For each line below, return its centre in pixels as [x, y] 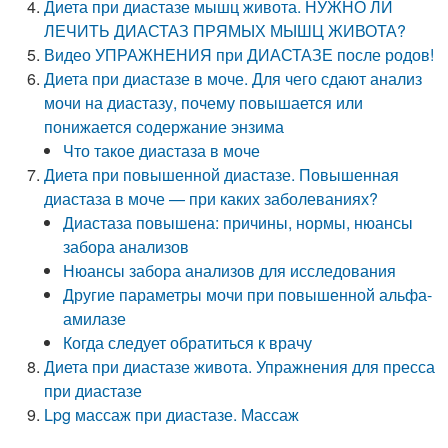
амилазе [95, 318]
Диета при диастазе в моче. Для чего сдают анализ [233, 78]
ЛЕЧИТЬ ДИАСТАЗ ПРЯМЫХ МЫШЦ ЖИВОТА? [225, 30]
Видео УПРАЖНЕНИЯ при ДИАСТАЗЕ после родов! [239, 54]
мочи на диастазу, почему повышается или [204, 102]
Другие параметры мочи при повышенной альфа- [248, 294]
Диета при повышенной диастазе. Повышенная [222, 174]
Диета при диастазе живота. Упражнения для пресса [240, 366]
